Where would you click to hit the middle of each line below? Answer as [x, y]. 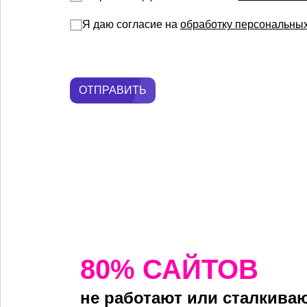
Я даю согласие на [131, 25]
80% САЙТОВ [169, 270]
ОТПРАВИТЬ [113, 90]
